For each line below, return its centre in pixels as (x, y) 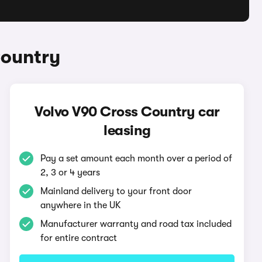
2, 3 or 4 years (70, 173)
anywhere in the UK (81, 205)
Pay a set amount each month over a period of (137, 158)
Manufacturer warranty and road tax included (136, 224)
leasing (127, 130)
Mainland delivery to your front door (116, 191)
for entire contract (79, 238)
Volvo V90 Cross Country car (127, 112)
